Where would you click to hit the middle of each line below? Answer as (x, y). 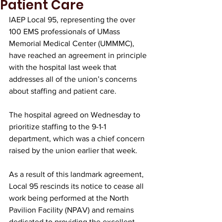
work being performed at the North (70, 198)
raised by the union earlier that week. (73, 150)
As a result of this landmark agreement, (77, 174)
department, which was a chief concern (78, 139)
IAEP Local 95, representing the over (73, 20)
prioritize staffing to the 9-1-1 (58, 127)
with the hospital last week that (64, 67)
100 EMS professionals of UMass (65, 31)
